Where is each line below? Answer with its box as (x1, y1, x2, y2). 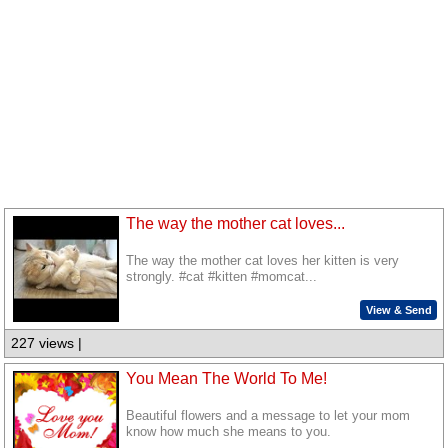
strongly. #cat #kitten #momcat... (126, 270, 318, 285)
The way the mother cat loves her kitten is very (126, 254, 400, 269)
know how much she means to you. (126, 425, 332, 440)
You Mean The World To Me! (126, 370, 328, 387)
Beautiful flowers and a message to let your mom (126, 409, 411, 424)
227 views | (11, 335, 83, 352)
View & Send (365, 303, 432, 316)
